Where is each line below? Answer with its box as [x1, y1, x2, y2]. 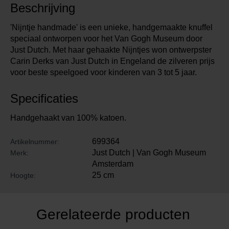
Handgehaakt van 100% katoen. [10, 113, 126, 123]
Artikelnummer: [10, 138, 59, 146]
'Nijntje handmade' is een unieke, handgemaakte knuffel [10, 23, 213, 32]
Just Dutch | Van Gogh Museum [92, 148, 206, 157]
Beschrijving [10, 1, 75, 15]
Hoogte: [10, 171, 36, 180]
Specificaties [10, 91, 78, 106]
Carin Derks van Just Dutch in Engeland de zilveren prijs [10, 57, 215, 66]
